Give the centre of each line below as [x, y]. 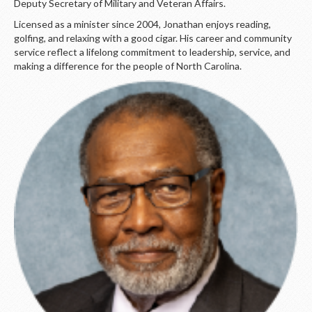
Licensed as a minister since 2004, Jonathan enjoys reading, [142, 24]
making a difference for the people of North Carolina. [128, 66]
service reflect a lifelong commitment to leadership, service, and [152, 52]
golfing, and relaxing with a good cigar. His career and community [153, 38]
